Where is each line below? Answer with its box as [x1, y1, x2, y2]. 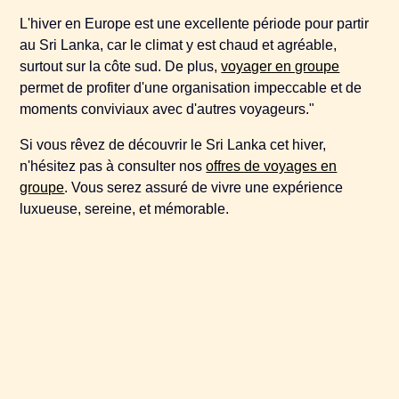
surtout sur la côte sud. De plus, [20, 59, 222, 74]
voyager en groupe [221, 59, 340, 74]
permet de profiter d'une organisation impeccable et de [20, 80, 362, 95]
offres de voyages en [206, 159, 338, 174]
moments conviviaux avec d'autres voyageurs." [20, 102, 315, 117]
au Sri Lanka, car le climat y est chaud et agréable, [20, 37, 338, 53]
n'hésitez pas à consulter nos [20, 159, 207, 174]
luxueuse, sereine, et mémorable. [20, 201, 230, 216]
